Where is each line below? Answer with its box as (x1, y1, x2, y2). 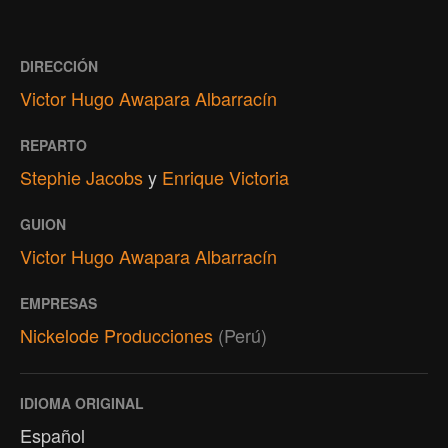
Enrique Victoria (162, 163, 289, 190)
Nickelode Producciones (20, 321, 213, 348)
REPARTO (20, 134, 87, 155)
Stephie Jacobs (20, 163, 143, 190)
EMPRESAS (20, 292, 97, 313)
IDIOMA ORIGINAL (20, 392, 144, 413)
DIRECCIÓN (20, 55, 98, 76)
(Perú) (218, 321, 267, 348)
